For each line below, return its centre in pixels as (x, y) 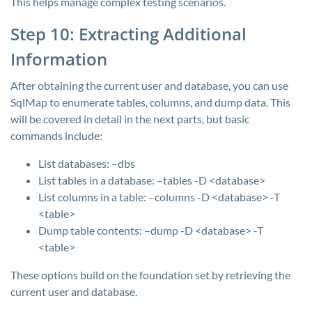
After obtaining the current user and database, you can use (149, 85)
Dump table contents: (91, 230)
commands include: (56, 135)
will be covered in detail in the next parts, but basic (130, 119)
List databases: (75, 163)
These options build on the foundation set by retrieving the (150, 275)
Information (59, 59)
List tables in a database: (97, 180)
